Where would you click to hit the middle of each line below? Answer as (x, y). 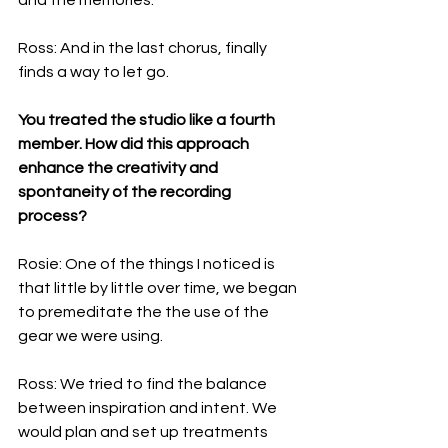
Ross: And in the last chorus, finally (144, 47)
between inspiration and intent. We (149, 407)
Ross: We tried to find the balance (144, 383)
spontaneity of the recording (126, 191)
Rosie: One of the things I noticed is (148, 263)
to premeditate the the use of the (145, 311)
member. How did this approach (135, 143)
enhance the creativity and (119, 167)
